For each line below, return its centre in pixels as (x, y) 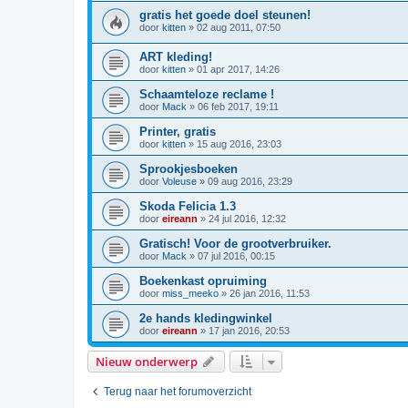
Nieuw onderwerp (147, 362)
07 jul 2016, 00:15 (236, 256)
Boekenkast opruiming (203, 281)
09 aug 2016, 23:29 (250, 182)
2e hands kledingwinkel (206, 319)
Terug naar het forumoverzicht (178, 392)
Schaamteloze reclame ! (207, 95)
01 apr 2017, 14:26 (238, 70)
